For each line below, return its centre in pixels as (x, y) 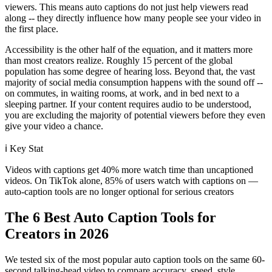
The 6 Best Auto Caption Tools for (110, 217)
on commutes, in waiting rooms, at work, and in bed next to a (122, 93)
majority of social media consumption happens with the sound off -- (134, 82)
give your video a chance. (54, 126)
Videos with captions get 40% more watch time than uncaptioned (129, 169)
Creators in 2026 (57, 233)
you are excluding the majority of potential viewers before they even (135, 115)
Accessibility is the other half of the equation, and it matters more (129, 49)
